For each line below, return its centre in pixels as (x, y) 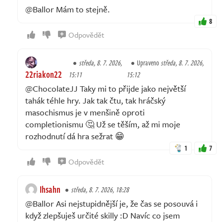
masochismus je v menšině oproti (85, 112)
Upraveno (148, 63)
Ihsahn (50, 190)
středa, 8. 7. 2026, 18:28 (100, 190)
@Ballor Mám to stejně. (68, 9)
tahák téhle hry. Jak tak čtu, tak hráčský (95, 101)
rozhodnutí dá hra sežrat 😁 (75, 136)
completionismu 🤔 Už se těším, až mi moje (103, 124)
